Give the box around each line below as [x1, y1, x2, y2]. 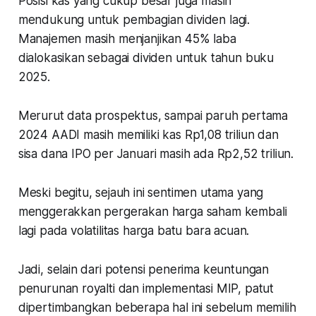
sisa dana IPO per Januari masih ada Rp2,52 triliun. [18, 146, 297, 161]
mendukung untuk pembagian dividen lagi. [18, 12, 250, 27]
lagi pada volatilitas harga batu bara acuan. [18, 223, 253, 238]
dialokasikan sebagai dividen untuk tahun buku [18, 50, 274, 65]
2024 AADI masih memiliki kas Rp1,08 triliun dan [18, 127, 279, 142]
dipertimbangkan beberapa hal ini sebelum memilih [18, 300, 296, 315]
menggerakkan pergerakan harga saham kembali [18, 204, 287, 219]
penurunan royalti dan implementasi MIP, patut [18, 281, 274, 296]
